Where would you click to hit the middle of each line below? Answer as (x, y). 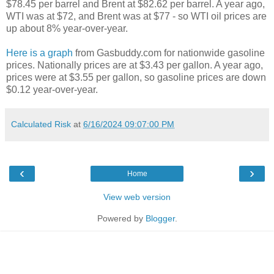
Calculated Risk (41, 124)
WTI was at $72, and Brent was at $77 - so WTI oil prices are (136, 16)
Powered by (121, 218)
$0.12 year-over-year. (52, 89)
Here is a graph (39, 53)
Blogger (160, 218)
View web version (137, 197)
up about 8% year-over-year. (67, 28)
